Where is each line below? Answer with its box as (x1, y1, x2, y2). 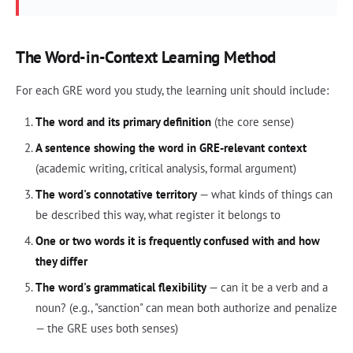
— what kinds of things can (196, 187, 333, 203)
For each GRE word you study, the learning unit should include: (16, 83, 329, 98)
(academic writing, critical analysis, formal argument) (35, 161, 296, 176)
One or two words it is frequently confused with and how (35, 233, 320, 249)
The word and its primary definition (35, 114, 211, 130)
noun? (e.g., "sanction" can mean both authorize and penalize (35, 300, 337, 316)
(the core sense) (210, 114, 294, 130)
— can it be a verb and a (206, 280, 328, 295)
